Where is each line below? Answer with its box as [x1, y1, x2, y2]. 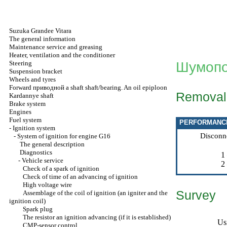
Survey [176, 188, 216, 202]
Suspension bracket [9, 67, 62, 75]
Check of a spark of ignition [23, 165, 99, 172]
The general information [9, 35, 75, 43]
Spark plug [23, 205, 53, 213]
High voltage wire [23, 181, 72, 188]
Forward [9, 84, 33, 91]
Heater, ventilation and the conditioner [9, 51, 115, 59]
